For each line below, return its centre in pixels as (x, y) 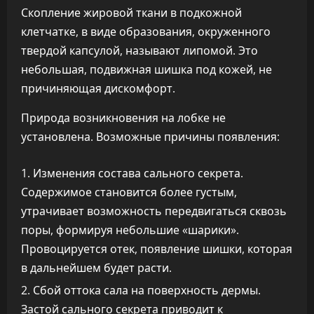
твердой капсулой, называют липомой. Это (139, 50)
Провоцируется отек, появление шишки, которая (157, 249)
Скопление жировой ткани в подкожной (131, 13)
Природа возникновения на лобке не (123, 118)
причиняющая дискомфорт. (98, 88)
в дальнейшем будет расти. (96, 268)
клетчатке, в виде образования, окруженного (146, 32)
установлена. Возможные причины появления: (150, 137)
